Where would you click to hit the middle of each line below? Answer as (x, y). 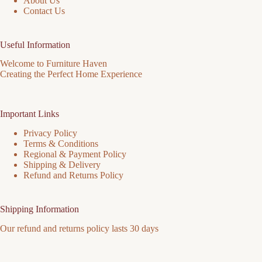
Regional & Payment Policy (75, 154)
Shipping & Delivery (62, 165)
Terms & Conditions (61, 144)
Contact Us (44, 11)
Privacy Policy (50, 133)
